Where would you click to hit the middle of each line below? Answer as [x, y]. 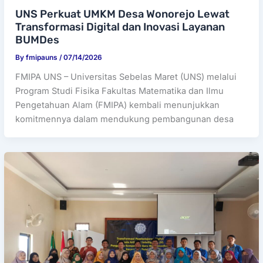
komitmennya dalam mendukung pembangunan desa [125, 119]
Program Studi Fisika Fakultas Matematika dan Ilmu [120, 91]
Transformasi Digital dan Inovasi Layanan [120, 27]
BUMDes [38, 40]
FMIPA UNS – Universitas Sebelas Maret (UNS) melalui [126, 77]
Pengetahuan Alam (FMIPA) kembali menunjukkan [118, 105]
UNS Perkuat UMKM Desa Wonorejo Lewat [123, 14]
